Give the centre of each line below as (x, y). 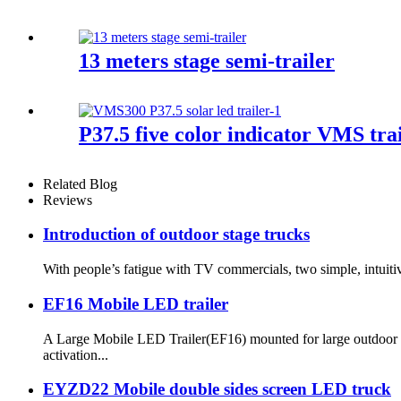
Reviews (68, 200)
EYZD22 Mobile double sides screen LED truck (217, 389)
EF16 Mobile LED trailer (136, 303)
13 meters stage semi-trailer (207, 60)
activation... (76, 354)
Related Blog (80, 183)
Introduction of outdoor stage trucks (176, 235)
